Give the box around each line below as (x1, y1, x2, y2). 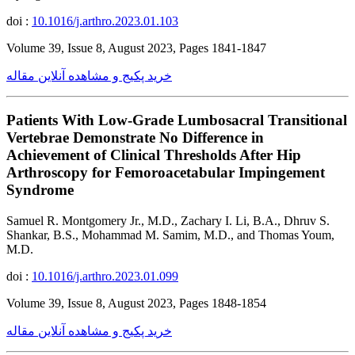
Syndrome (6, 181, 74, 199)
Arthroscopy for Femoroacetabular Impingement (6, 164, 325, 181)
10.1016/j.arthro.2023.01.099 (32, 269, 178, 284)
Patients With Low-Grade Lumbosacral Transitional (6, 112, 347, 129)
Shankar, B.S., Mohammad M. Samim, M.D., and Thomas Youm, (6, 228, 334, 242)
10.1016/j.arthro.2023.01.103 (32, 13, 178, 28)
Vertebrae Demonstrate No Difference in (6, 129, 264, 147)
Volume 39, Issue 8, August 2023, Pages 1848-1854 (6, 296, 266, 311)
